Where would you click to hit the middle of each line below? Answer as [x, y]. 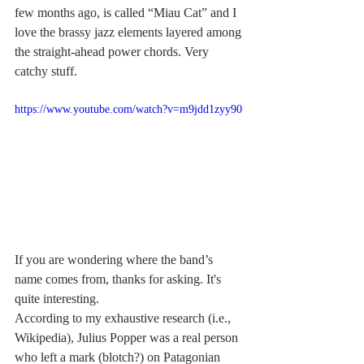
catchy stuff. [46, 71]
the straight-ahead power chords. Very [113, 51]
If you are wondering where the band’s [115, 259]
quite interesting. [57, 298]
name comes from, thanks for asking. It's [119, 279]
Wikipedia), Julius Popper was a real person [128, 337]
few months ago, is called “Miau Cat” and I [127, 12]
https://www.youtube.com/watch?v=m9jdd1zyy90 [128, 109]
